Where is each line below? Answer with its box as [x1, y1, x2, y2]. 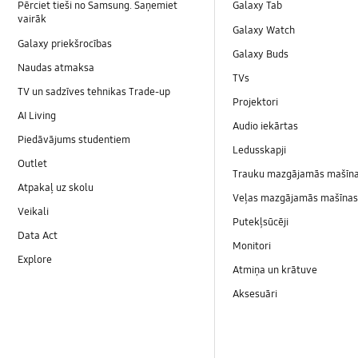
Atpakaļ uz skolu [18, 181, 94, 194]
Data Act [18, 229, 61, 243]
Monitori [233, 240, 272, 253]
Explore [18, 253, 53, 267]
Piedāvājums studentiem [18, 133, 131, 146]
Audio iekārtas [233, 119, 299, 133]
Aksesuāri [233, 288, 278, 301]
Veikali [18, 205, 50, 218]
